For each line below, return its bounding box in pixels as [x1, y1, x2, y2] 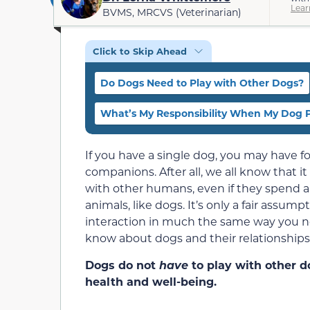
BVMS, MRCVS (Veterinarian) [102, 6, 241, 19]
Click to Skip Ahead [93, 45, 187, 57]
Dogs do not [85, 257, 159, 272]
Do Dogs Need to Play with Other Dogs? [100, 76, 304, 90]
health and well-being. [85, 273, 217, 289]
